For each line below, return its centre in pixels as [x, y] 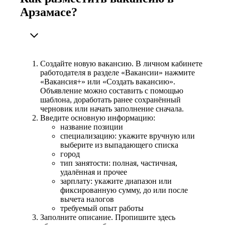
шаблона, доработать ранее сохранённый [110, 99]
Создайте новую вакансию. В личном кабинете [121, 63]
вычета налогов [87, 199]
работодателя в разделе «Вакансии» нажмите [118, 72]
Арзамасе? [49, 12]
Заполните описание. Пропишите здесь [108, 217]
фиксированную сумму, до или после [124, 190]
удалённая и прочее [94, 172]
